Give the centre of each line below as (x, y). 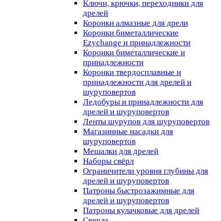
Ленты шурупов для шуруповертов (146, 122)
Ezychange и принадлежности (137, 43)
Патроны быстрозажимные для (139, 191)
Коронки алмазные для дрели (135, 23)
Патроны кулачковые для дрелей (141, 210)
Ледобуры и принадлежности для (143, 102)
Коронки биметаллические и (134, 53)
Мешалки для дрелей (121, 151)
